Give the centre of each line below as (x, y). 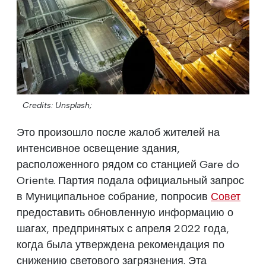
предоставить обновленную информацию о (125, 212)
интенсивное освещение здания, (98, 148)
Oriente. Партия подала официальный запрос (130, 180)
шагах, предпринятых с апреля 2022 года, (123, 228)
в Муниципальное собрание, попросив (114, 196)
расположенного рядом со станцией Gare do (128, 164)
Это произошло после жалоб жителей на (118, 132)
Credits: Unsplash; (57, 105)
